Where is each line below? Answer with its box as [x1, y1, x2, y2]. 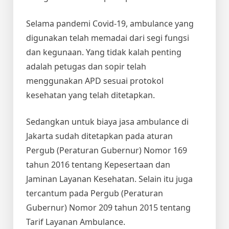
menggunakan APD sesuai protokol [26, 75, 164, 86]
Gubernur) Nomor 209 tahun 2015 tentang [26, 201, 191, 213]
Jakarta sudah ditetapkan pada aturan [26, 130, 173, 142]
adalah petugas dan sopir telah [26, 60, 146, 72]
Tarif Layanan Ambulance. [26, 216, 125, 227]
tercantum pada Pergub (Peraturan [26, 187, 163, 199]
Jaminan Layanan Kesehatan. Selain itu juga [26, 173, 193, 185]
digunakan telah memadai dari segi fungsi [26, 32, 189, 43]
